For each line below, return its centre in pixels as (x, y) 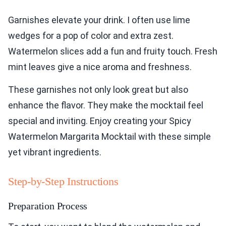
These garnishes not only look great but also (98, 90)
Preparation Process (48, 206)
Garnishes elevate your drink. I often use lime (99, 20)
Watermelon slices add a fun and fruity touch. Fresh (113, 51)
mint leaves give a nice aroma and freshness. (100, 67)
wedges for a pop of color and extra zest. (91, 36)
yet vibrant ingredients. (55, 152)
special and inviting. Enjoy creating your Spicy (100, 121)
